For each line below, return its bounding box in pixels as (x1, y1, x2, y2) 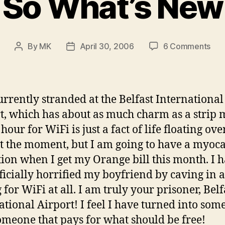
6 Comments (163, 41, 211, 51)
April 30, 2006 (79, 41, 134, 51)
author (18, 54, 42, 64)
